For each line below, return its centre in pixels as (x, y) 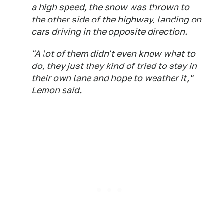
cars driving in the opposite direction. (109, 31)
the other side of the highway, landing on (116, 19)
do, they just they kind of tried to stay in (114, 66)
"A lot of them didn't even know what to (113, 53)
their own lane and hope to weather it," (112, 78)
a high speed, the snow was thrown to (110, 7)
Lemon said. (56, 90)
